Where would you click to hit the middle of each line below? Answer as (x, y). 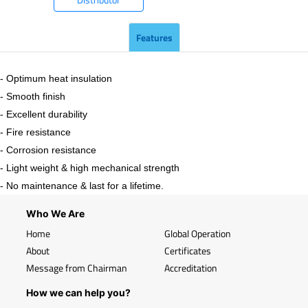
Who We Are (55, 213)
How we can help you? (78, 293)
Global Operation (198, 233)
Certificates (188, 251)
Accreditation (191, 268)
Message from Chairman (77, 268)
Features (154, 37)
